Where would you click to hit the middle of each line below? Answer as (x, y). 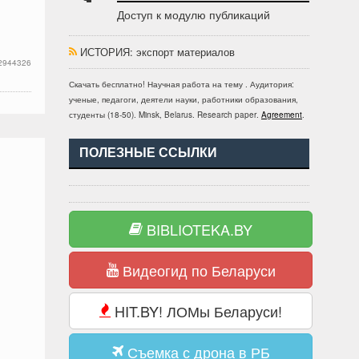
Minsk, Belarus (165, 115)
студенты (87, 115)
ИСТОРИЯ (105, 52)
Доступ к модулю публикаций (194, 14)
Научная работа (179, 84)
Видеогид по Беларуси (197, 270)
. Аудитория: (270, 84)
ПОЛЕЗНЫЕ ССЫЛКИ (148, 153)
